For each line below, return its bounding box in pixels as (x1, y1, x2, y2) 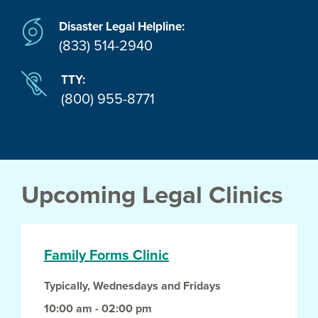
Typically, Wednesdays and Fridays (44, 279, 221, 294)
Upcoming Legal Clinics (21, 180, 283, 210)
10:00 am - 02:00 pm (44, 302, 152, 317)
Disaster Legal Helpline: (59, 18, 185, 34)
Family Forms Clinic (44, 247, 169, 265)
